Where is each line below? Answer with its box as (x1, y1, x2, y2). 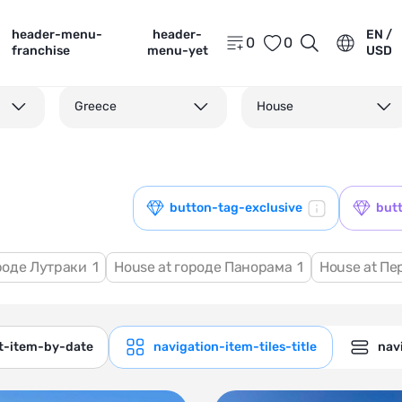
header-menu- (12, 27, 103, 42)
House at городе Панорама (114, 258, 296, 275)
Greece (74, 99, 117, 114)
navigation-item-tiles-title (153, 339, 317, 354)
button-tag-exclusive (170, 200, 302, 215)
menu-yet (146, 43, 208, 58)
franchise (12, 43, 71, 58)
